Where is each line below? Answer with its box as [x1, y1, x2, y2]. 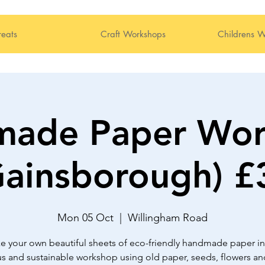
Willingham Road [128, 211, 208, 224]
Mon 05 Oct [57, 211, 114, 224]
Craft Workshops [101, 28, 166, 40]
